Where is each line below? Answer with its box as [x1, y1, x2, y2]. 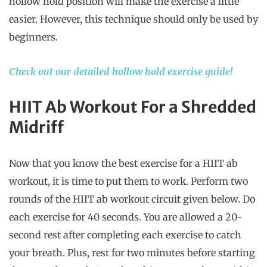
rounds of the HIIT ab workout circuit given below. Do [9, 193, 255, 206]
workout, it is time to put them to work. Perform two [9, 175, 248, 188]
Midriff [9, 117, 64, 138]
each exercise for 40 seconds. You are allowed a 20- [9, 211, 242, 223]
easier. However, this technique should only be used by [9, 13, 258, 26]
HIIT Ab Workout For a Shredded [9, 97, 256, 117]
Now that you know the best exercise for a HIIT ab [9, 157, 238, 170]
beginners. [9, 31, 60, 44]
